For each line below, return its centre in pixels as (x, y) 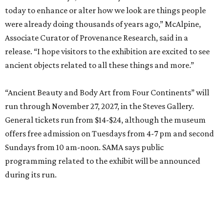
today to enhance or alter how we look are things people (105, 10)
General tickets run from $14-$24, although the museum (105, 120)
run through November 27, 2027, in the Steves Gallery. (99, 106)
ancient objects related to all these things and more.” (99, 65)
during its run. (31, 175)
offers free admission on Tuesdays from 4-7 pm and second (109, 133)
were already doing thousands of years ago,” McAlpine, (103, 24)
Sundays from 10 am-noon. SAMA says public (84, 147)
